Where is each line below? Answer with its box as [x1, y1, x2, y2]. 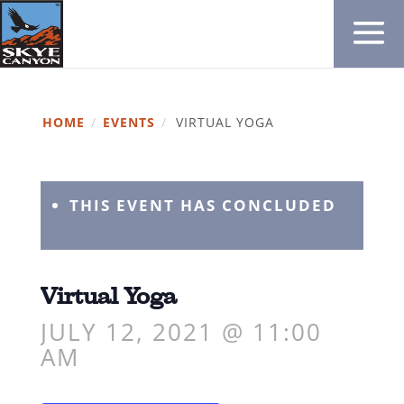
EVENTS [102, 114, 155, 131]
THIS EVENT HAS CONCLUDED [69, 195, 336, 216]
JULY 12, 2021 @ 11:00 [40, 316, 322, 348]
